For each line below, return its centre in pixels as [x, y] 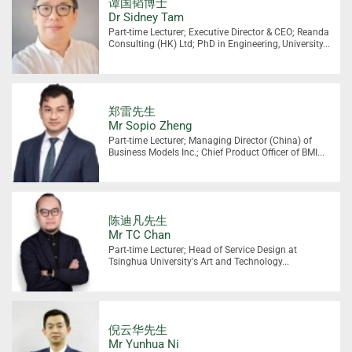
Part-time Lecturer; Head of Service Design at [203, 250]
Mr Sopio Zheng [150, 126]
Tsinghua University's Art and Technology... [199, 262]
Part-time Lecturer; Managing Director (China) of [211, 141]
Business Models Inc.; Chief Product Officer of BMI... [217, 153]
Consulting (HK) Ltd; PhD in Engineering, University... [220, 44]
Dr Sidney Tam [147, 17]
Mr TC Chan [140, 235]
